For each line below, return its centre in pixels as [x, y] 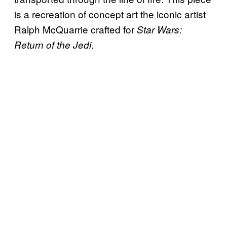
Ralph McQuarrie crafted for [75, 29]
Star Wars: [159, 30]
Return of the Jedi [53, 45]
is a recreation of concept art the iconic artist [110, 14]
